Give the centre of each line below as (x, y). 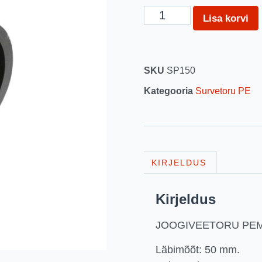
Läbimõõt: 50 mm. (198, 249)
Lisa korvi (226, 18)
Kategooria (168, 91)
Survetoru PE (223, 91)
